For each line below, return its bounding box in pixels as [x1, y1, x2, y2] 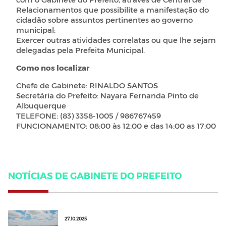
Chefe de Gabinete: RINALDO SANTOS [16, 81, 158, 90]
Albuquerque [16, 101, 66, 110]
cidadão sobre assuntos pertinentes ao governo [16, 15, 193, 25]
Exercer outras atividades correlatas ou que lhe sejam [16, 35, 216, 45]
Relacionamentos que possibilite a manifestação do [16, 5, 209, 15]
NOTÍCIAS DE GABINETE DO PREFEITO [8, 170, 182, 182]
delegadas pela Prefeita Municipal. [16, 45, 145, 55]
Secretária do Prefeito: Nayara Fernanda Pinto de [16, 91, 199, 100]
